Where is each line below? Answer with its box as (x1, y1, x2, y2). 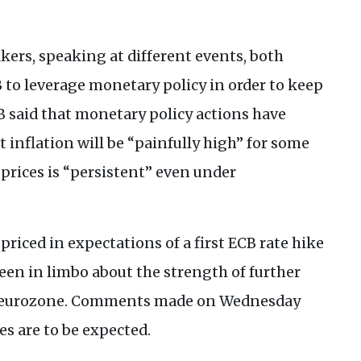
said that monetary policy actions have (6, 105, 286, 124)
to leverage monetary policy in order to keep (2, 76, 323, 95)
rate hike (256, 234, 324, 253)
